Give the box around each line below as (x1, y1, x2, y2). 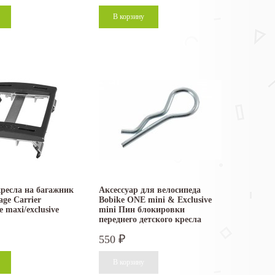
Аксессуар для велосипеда (99, 185, 201, 195)
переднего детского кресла (99, 215, 201, 225)
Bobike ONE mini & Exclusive (99, 195, 212, 205)
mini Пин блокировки (99, 205, 185, 215)
